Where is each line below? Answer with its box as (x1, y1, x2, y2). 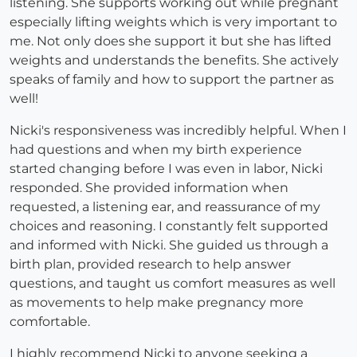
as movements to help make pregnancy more (10, 295, 304, 311)
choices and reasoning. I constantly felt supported (10, 218, 328, 234)
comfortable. (10, 314, 90, 330)
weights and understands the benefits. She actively (10, 53, 339, 69)
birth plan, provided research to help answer (10, 257, 291, 273)
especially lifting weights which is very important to (10, 14, 337, 30)
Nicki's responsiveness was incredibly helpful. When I (10, 123, 347, 139)
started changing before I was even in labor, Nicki (10, 161, 323, 177)
